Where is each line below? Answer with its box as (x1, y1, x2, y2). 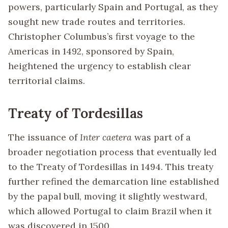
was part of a (132, 131, 191, 143)
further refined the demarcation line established (8, 175, 219, 187)
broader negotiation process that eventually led (8, 146, 217, 158)
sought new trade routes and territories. (8, 16, 185, 27)
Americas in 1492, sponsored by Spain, (8, 45, 174, 57)
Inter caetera (80, 131, 132, 143)
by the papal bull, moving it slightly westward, (8, 190, 207, 202)
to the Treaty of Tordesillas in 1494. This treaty (8, 160, 213, 173)
